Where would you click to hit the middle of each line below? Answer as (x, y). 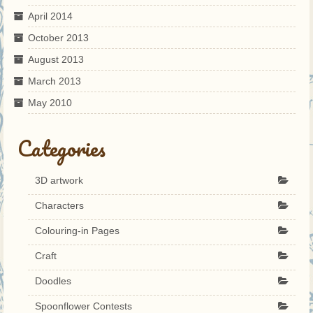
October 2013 (58, 37)
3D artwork (59, 180)
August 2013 (56, 59)
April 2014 (50, 16)
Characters (59, 205)
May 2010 (50, 102)
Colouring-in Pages (77, 230)
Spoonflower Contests (83, 306)
